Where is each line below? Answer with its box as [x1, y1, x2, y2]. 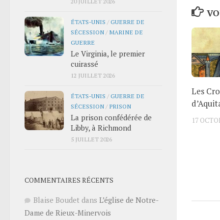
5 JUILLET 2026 [71, 135, 112, 143]
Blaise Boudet [33, 194, 80, 205]
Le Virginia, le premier [71, 48, 145, 58]
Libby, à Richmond [71, 122, 131, 133]
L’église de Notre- [99, 194, 159, 205]
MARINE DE [109, 27, 143, 36]
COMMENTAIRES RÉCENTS [25, 175, 113, 185]
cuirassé [71, 58, 98, 69]
